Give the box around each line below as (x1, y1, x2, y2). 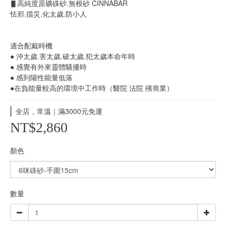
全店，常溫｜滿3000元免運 (16, 105, 102, 116)
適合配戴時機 (10, 40, 52, 50)
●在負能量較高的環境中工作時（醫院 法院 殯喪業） (10, 82, 174, 93)
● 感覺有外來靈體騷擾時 (10, 61, 87, 72)
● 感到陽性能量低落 (10, 72, 75, 82)
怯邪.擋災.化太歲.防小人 (10, 8, 87, 19)
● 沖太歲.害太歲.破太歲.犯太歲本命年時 (10, 50, 135, 61)
